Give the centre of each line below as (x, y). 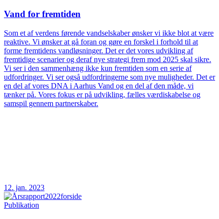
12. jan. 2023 (24, 187)
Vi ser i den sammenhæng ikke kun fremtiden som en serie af (98, 68)
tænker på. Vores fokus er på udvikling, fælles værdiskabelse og (102, 94)
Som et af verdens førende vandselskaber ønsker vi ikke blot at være (109, 33)
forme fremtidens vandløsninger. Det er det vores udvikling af (99, 50)
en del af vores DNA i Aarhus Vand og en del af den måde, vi (99, 86)
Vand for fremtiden (42, 14)
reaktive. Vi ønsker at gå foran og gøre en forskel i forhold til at (101, 42)
